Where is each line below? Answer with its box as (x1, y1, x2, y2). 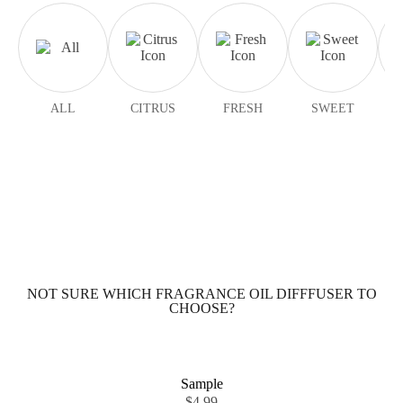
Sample (180, 376, 223, 391)
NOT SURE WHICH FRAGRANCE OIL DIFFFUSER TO (26, 286, 377, 301)
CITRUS (130, 102, 175, 115)
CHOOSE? (168, 300, 235, 316)
